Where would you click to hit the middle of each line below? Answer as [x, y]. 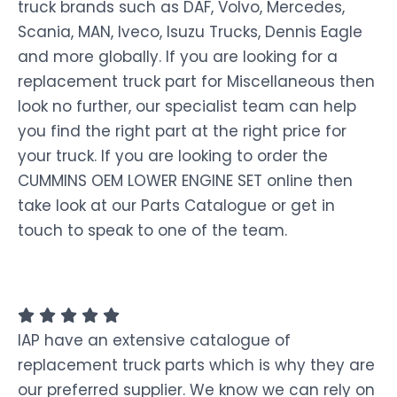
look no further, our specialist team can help [187, 107]
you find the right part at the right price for [182, 132]
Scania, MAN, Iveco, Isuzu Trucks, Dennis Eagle [190, 32]
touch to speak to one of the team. [152, 231]
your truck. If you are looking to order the [173, 156]
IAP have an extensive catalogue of [154, 341]
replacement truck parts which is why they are [196, 366]
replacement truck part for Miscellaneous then [196, 82]
